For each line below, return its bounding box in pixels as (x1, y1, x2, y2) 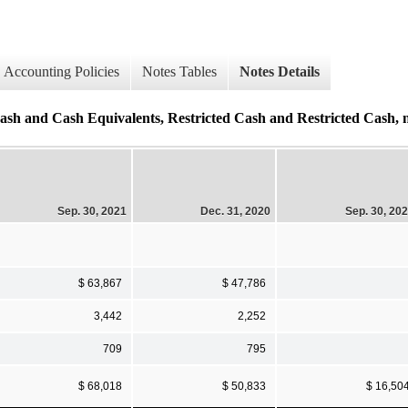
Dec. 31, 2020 (200, 204, 270, 218)
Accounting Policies (4, 64, 119, 80)
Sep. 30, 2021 (57, 204, 127, 218)
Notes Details (240, 64, 320, 80)
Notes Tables (142, 64, 217, 80)
